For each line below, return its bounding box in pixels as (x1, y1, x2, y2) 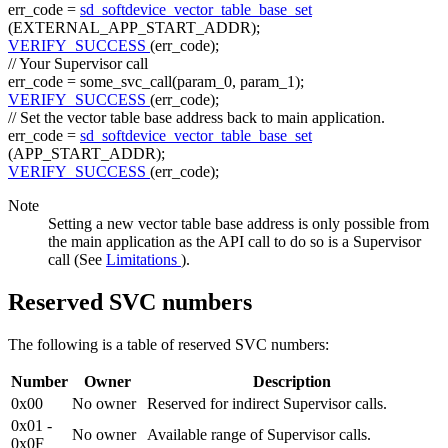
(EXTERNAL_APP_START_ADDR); (8, 18, 260, 36)
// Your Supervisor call (8, 54, 148, 72)
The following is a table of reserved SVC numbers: (8, 335, 329, 353)
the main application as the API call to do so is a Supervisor (48, 232, 421, 250)
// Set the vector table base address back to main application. (8, 108, 385, 126)
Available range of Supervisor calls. (147, 425, 371, 443)
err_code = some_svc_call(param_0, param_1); (8, 72, 304, 90)
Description (253, 372, 331, 390)
